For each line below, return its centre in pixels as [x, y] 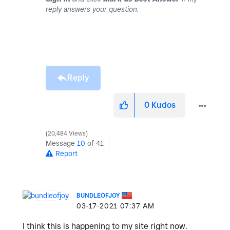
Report [66, 153]
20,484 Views [67, 133]
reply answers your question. [92, 9]
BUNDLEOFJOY [98, 195]
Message [61, 143]
